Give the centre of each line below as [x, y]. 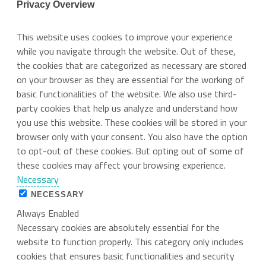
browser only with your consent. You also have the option [132, 137]
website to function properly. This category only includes [130, 242]
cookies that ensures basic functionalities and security [126, 256]
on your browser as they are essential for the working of [131, 80]
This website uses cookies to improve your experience [125, 37]
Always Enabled [48, 213]
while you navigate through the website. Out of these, [126, 51]
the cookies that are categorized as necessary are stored [132, 65]
